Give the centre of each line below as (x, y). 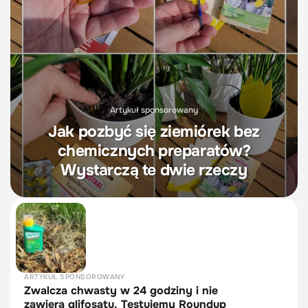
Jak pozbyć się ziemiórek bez (154, 131)
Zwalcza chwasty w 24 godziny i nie (121, 290)
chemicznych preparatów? (154, 151)
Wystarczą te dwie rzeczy (154, 170)
